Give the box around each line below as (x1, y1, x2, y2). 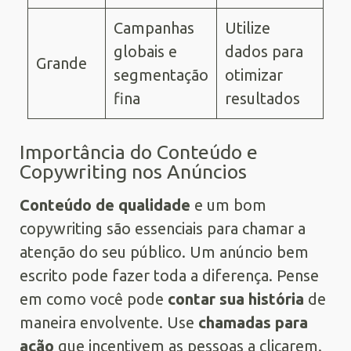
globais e (114, 42, 177, 61)
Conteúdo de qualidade (20, 196, 190, 215)
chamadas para (198, 313, 308, 332)
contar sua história (168, 290, 304, 309)
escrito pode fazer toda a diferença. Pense (20, 266, 319, 285)
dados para (225, 42, 303, 61)
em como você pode (20, 290, 168, 309)
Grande (36, 54, 87, 73)
